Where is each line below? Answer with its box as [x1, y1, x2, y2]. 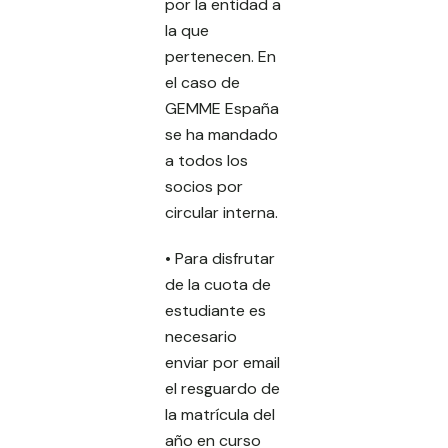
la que [165, 20, 209, 41]
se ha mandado [165, 124, 278, 145]
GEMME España [165, 98, 279, 119]
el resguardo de [165, 378, 280, 399]
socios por [165, 176, 243, 197]
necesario [165, 326, 237, 347]
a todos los [165, 150, 248, 171]
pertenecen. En [165, 46, 276, 67]
